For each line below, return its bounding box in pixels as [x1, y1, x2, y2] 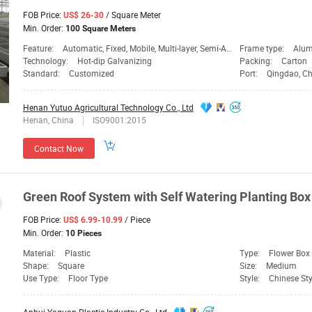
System [88, 189, 131, 205]
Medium [266, 260, 297, 272]
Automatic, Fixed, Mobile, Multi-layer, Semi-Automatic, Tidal [63, 42, 226, 54]
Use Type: [23, 272, 61, 284]
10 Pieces [65, 228, 102, 239]
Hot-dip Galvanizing [77, 55, 152, 67]
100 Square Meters [65, 24, 136, 34]
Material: [23, 247, 58, 259]
